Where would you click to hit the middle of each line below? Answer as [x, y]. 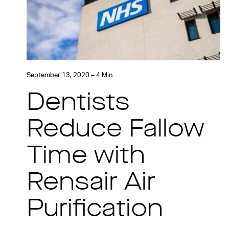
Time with [86, 157]
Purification [95, 210]
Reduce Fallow [116, 131]
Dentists [78, 104]
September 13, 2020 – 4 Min [70, 76]
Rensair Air [91, 184]
